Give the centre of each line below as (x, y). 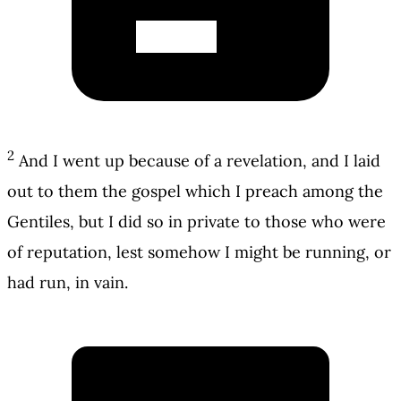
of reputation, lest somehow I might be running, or (199, 252)
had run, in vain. (68, 283)
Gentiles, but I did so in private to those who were (196, 222)
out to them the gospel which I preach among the (195, 192)
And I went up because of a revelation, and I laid (200, 161)
